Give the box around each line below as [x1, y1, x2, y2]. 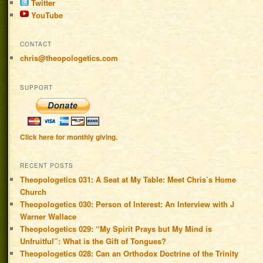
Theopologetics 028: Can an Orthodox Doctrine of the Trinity [20, 248, 239, 259]
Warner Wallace [20, 211, 77, 222]
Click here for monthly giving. [20, 131, 118, 142]
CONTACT [20, 40, 52, 49]
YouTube [29, 9, 63, 21]
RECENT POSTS [20, 161, 74, 170]
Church [20, 186, 47, 198]
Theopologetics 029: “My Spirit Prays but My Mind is [20, 223, 213, 235]
